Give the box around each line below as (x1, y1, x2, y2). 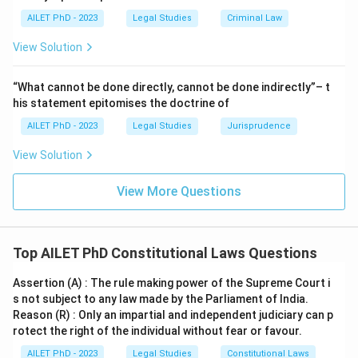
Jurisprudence (227, 121, 291, 131)
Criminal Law (227, 13, 282, 23)
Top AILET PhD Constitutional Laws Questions (13, 245, 317, 261)
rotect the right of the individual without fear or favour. (13, 324, 302, 337)
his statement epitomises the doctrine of (13, 97, 229, 109)
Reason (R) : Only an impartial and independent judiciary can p (13, 308, 333, 321)
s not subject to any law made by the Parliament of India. (13, 292, 308, 305)
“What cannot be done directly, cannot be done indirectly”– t (13, 81, 330, 93)
